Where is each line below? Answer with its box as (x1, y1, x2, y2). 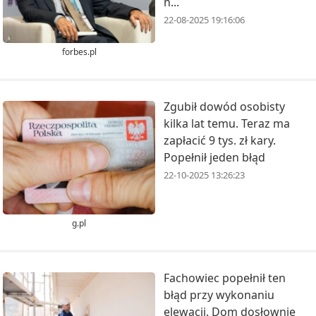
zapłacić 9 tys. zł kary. (164, 132, 276, 148)
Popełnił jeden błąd (164, 149, 265, 165)
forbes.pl (61, 45, 97, 58)
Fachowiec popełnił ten (164, 270, 286, 286)
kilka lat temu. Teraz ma (164, 115, 290, 131)
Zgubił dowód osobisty (164, 98, 285, 114)
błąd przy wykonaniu (164, 287, 274, 303)
